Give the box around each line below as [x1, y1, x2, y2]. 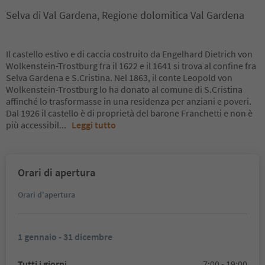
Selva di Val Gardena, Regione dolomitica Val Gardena [6, 8, 244, 22]
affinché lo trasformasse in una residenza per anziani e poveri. [6, 95, 251, 107]
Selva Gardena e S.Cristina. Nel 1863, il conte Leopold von [6, 72, 232, 83]
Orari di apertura [18, 166, 95, 179]
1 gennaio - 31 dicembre [18, 231, 112, 243]
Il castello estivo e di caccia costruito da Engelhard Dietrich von [6, 48, 253, 60]
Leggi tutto [72, 119, 116, 131]
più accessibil [6, 119, 59, 131]
